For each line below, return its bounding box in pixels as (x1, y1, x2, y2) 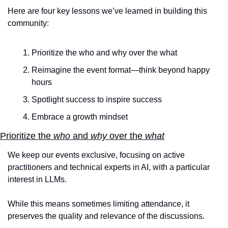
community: (8, 19, 49, 28)
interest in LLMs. (8, 175, 67, 184)
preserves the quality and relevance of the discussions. (8, 212, 207, 221)
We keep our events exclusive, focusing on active (8, 151, 185, 160)
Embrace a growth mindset (32, 112, 128, 122)
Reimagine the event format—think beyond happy (32, 66, 210, 75)
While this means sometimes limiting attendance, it (8, 199, 189, 209)
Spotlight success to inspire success (32, 95, 162, 104)
